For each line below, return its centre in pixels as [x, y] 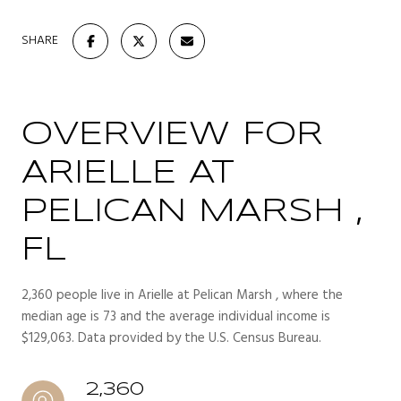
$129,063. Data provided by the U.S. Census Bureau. [171, 338]
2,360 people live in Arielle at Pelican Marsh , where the [182, 295]
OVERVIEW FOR [172, 135]
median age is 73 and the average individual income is [176, 316]
